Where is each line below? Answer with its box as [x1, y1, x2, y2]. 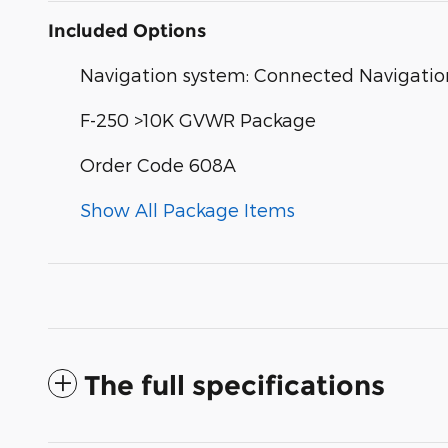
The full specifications [84, 369, 385, 403]
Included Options [48, 20, 206, 43]
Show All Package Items [80, 199, 295, 221]
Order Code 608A [80, 154, 236, 176]
